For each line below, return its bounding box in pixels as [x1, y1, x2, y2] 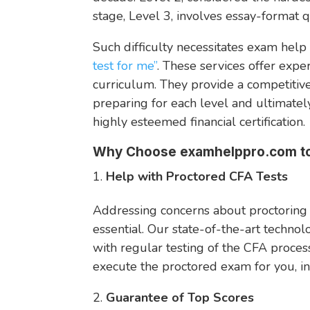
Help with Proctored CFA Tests [106, 167, 289, 185]
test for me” [93, 57, 158, 74]
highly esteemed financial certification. [93, 113, 306, 130]
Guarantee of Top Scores [106, 289, 255, 306]
